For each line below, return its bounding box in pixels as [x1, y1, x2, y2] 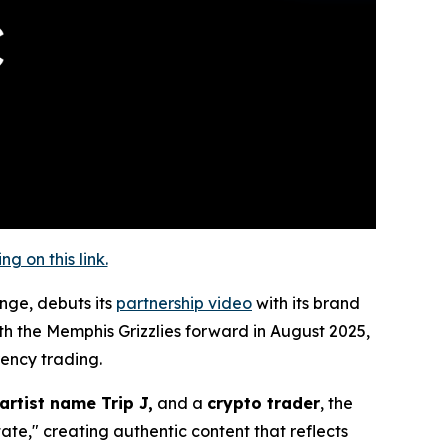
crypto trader [207, 393, 320, 413]
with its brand [252, 293, 360, 313]
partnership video [116, 293, 252, 313]
